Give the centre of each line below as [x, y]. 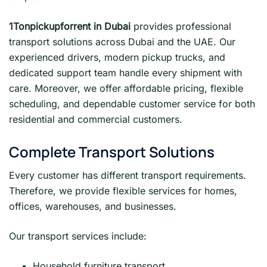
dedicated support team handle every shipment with [125, 72]
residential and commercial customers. [96, 119]
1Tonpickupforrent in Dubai [70, 26]
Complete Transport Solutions [112, 152]
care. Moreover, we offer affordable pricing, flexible [126, 88]
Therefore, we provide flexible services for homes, [123, 191]
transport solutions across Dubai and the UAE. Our [122, 41]
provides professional [181, 26]
